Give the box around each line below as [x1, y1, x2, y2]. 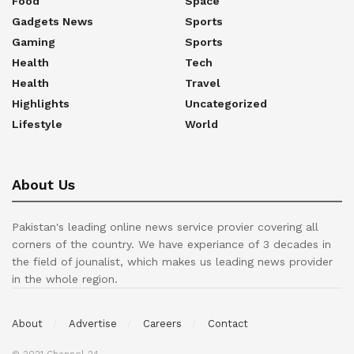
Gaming [12, 35, 55, 48]
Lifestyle [12, 117, 62, 130]
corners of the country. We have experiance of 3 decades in [12, 237, 331, 250]
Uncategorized [185, 96, 267, 110]
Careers [143, 318, 182, 330]
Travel [185, 76, 220, 89]
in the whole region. [12, 272, 118, 285]
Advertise [69, 318, 117, 330]
